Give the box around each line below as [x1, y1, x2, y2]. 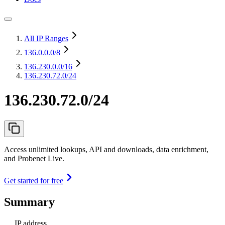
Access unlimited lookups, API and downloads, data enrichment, [4, 145, 208, 154]
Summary [4, 195, 55, 208]
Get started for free [4, 176, 63, 185]
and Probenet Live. [4, 154, 64, 163]
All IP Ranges [24, 34, 68, 43]
